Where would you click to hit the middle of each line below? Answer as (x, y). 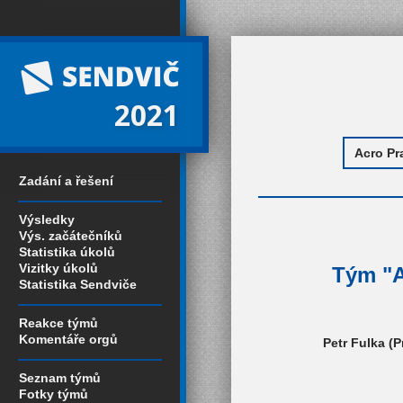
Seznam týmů (60, 378)
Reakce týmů (58, 323)
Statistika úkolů (67, 252)
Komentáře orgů (68, 339)
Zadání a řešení (66, 181)
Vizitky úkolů (58, 268)
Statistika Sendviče (78, 284)
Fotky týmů (54, 394)
